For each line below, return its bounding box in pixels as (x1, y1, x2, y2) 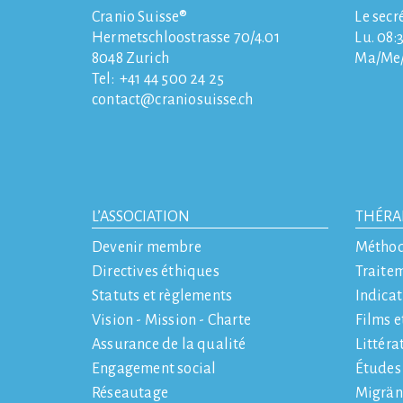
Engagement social (92, 360, 217, 377)
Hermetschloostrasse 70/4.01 (92, 29, 280, 46)
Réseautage (92, 384, 168, 401)
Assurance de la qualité (92, 336, 246, 353)
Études (354, 360, 401, 377)
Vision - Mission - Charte (92, 311, 251, 328)
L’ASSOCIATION (92, 208, 190, 225)
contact (92, 91, 141, 108)
